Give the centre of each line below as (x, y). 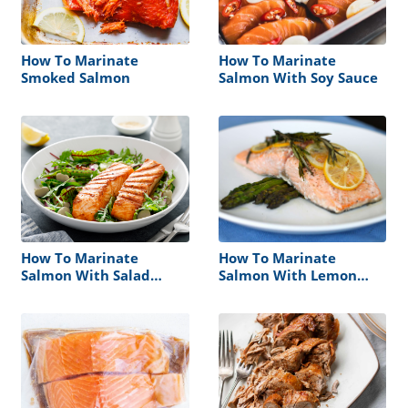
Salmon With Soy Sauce (298, 78)
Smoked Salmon (76, 78)
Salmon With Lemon (287, 275)
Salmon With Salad (86, 275)
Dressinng (55, 292)
